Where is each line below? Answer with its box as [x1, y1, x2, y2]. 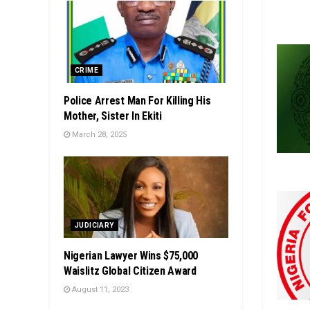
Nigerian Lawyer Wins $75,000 [64, 249, 199, 263]
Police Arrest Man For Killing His [64, 93, 211, 107]
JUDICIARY [75, 221, 114, 230]
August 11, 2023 [70, 285, 129, 295]
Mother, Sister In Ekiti [64, 109, 162, 122]
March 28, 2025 [70, 129, 127, 139]
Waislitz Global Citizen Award [64, 264, 197, 278]
